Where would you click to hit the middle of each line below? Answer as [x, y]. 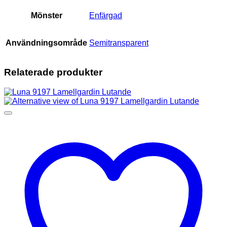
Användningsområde [46, 43]
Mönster [46, 16]
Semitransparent [119, 43]
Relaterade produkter [53, 72]
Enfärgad [106, 16]
